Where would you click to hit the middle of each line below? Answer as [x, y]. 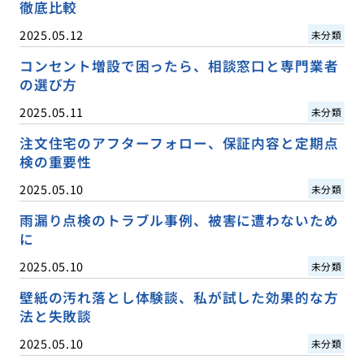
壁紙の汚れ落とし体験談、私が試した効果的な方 [179, 297]
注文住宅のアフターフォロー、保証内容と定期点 [179, 143]
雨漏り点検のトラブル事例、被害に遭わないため [179, 220]
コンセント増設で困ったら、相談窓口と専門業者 [179, 65]
